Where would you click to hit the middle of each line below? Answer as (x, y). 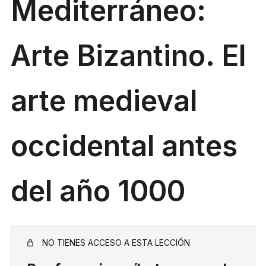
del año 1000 (98, 191)
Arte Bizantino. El (128, 56)
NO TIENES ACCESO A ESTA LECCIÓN (116, 243)
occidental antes (124, 146)
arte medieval (104, 101)
